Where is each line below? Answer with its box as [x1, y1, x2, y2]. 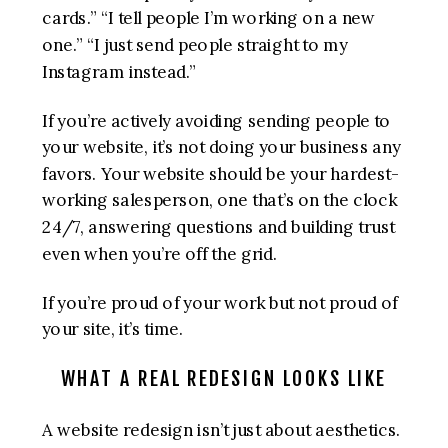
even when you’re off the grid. [42, 243, 278, 265]
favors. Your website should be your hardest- [42, 163, 399, 185]
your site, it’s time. [42, 318, 184, 340]
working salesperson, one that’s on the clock [42, 190, 397, 212]
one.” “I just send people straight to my [42, 34, 348, 56]
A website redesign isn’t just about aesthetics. [42, 419, 401, 441]
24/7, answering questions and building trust [42, 216, 395, 238]
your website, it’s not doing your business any [42, 136, 401, 158]
